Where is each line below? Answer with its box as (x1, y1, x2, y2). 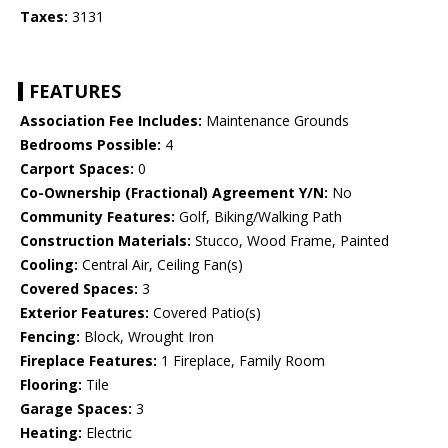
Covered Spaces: (20, 279, 138, 299)
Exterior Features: (20, 303, 149, 323)
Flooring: (20, 375, 82, 395)
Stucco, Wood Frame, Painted (191, 231, 389, 251)
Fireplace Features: (20, 351, 157, 371)
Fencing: (20, 327, 80, 347)
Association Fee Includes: (20, 111, 202, 131)
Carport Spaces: (20, 159, 134, 179)
